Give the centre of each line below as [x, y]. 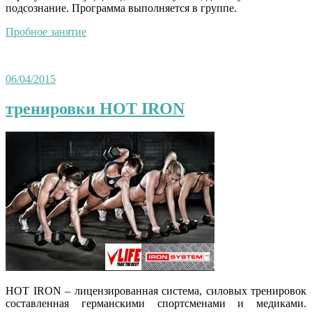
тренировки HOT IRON [95, 108]
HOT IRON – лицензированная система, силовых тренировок [156, 291]
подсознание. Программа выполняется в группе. [121, 8]
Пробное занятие [46, 31]
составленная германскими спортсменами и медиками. [156, 304]
